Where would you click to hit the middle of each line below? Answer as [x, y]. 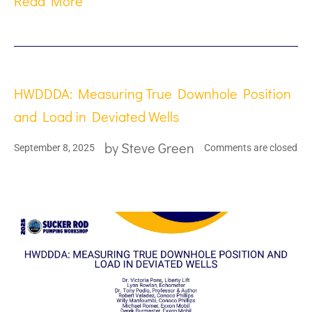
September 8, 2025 [54, 147]
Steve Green [158, 148]
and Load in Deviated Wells [96, 117]
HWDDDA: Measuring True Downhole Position [153, 94]
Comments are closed [251, 147]
